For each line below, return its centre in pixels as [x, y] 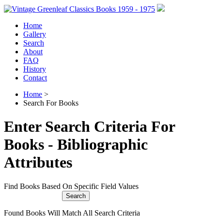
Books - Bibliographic [76, 145]
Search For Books [51, 103]
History [35, 69]
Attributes [38, 163]
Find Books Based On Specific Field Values [71, 186]
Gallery [35, 34]
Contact [35, 78]
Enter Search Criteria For [89, 127]
